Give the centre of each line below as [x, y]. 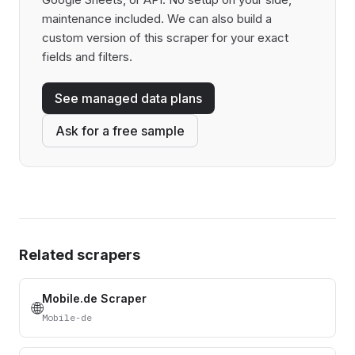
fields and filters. [87, 57]
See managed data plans [128, 98]
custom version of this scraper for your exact [165, 38]
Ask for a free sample [120, 131]
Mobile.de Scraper [94, 298]
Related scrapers [80, 255]
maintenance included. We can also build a [157, 19]
